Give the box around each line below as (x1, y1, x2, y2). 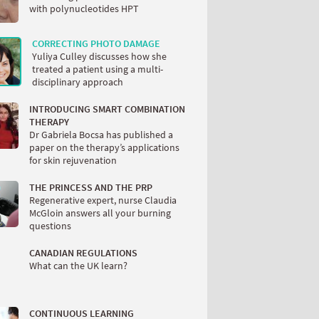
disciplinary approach (32, 75, 123, 89)
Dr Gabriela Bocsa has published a (29, 128, 173, 142)
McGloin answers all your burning (29, 206, 171, 220)
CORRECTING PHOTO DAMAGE (32, 37, 160, 51)
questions (29, 219, 71, 233)
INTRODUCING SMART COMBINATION (29, 103, 185, 116)
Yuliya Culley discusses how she (32, 50, 167, 63)
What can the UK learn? (29, 259, 127, 273)
